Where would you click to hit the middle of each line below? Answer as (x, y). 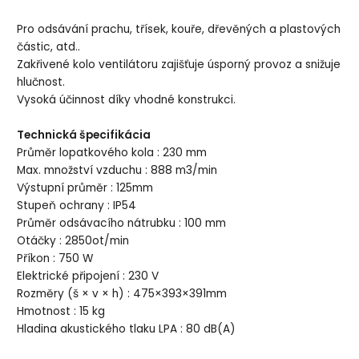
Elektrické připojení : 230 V (88, 276)
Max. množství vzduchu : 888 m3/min (117, 170)
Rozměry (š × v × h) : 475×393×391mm (122, 293)
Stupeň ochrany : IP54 (77, 205)
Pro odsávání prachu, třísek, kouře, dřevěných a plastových (179, 29)
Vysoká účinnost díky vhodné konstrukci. (127, 99)
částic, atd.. (49, 46)
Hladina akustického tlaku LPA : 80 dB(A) (127, 329)
